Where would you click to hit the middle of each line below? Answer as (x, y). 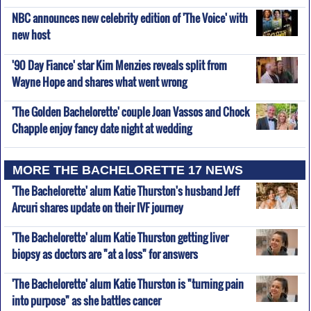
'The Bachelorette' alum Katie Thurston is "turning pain (127, 284)
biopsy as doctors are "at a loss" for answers (104, 252)
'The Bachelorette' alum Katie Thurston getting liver (120, 238)
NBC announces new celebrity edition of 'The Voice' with (129, 18)
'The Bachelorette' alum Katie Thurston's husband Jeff (125, 191)
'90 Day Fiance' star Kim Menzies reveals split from (119, 65)
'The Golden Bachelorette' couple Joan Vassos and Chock (131, 112)
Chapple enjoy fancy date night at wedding (101, 126)
